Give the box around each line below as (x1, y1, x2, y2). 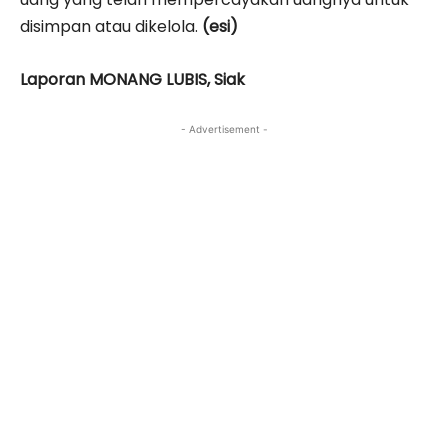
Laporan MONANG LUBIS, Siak (20, 67, 245, 91)
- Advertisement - (180, 122, 268, 135)
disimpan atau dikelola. (20, 14, 202, 38)
